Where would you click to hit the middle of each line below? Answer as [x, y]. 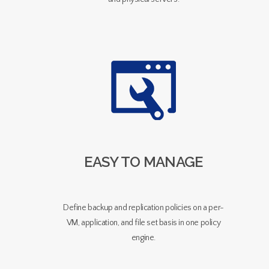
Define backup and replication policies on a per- [144, 208]
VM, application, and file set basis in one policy [144, 223]
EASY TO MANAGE [144, 162]
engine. [144, 238]
